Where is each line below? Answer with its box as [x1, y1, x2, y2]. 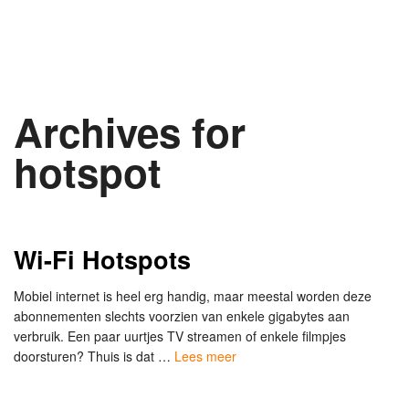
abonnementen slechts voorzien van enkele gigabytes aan [14, 307, 350, 325]
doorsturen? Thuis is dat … [14, 347, 174, 365]
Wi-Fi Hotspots [14, 242, 191, 277]
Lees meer [174, 347, 236, 365]
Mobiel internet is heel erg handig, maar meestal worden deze [14, 287, 372, 305]
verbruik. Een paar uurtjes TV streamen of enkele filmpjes [14, 327, 346, 345]
